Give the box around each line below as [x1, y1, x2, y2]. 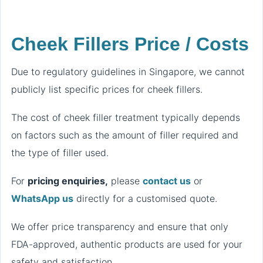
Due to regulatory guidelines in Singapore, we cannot [11, 66, 245, 78]
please [108, 175, 143, 187]
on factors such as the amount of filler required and [11, 129, 238, 141]
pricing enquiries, [28, 175, 108, 187]
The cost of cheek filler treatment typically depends [11, 112, 240, 124]
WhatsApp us [11, 193, 73, 205]
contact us [143, 175, 191, 187]
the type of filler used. [11, 147, 109, 159]
